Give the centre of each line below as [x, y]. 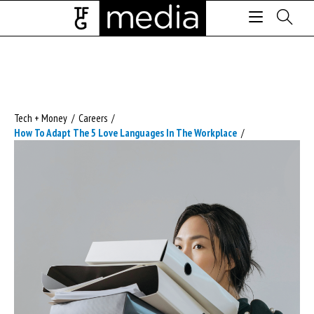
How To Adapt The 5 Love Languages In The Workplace [125, 133]
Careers [93, 118]
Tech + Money [41, 118]
